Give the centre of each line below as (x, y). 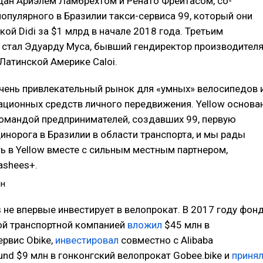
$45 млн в (186, 225)
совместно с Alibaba (166, 240)
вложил (145, 225)
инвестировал (87, 240)
